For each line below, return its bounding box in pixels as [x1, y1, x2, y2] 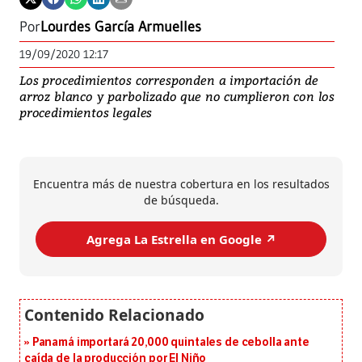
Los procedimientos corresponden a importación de [19, 72, 318, 89]
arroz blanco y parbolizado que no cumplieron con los [19, 88, 335, 105]
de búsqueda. [143, 192, 219, 208]
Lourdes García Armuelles [40, 18, 201, 36]
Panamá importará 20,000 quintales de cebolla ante [32, 335, 309, 350]
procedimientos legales [19, 104, 153, 121]
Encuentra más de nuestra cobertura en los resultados [32, 176, 330, 192]
